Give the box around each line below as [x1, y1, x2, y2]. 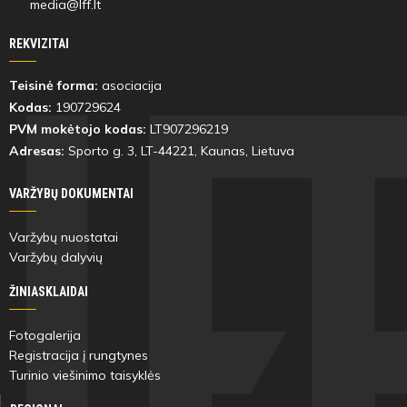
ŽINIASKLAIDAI [9, 283, 88, 299]
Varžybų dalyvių [9, 248, 103, 265]
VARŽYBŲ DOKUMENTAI [9, 185, 134, 201]
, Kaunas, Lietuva [194, 142, 294, 159]
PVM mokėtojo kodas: [9, 120, 146, 137]
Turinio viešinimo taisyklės [9, 366, 161, 383]
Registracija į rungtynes [9, 346, 148, 363]
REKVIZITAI [9, 35, 69, 51]
